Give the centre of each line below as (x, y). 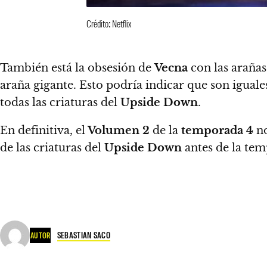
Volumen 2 (117, 130)
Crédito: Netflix (109, 23)
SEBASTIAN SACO (83, 235)
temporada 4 (217, 130)
